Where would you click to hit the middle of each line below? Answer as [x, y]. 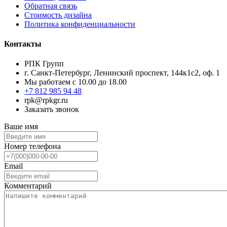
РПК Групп [44, 64]
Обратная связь [51, 6]
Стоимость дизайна [58, 15]
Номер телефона [32, 146]
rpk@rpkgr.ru [46, 100]
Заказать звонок [52, 109]
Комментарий [28, 186]
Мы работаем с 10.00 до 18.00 [75, 82]
